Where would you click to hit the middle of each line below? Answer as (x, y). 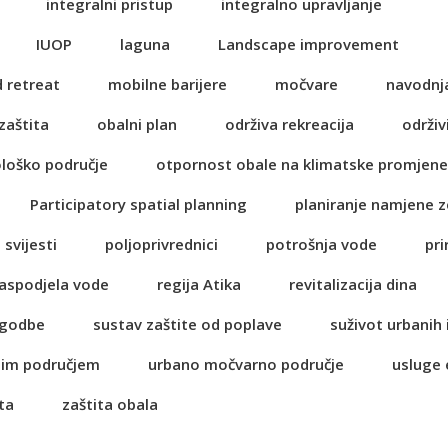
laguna (145, 44)
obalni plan (137, 124)
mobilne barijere (167, 84)
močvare (306, 84)
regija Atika (199, 284)
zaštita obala (110, 404)
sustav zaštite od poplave (187, 324)
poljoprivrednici (161, 244)
